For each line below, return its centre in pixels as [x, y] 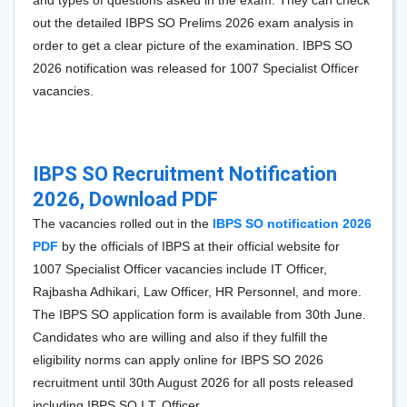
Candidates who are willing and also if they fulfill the [180, 337]
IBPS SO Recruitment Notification [185, 174]
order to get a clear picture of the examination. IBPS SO [193, 45]
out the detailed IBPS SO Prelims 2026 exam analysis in [193, 23]
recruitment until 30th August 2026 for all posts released [193, 382]
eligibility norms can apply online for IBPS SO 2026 [178, 360]
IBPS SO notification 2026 [292, 223]
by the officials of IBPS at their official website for [199, 246]
